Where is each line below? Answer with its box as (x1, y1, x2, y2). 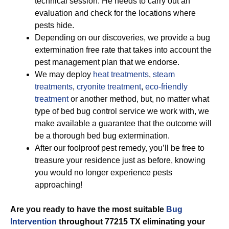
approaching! (35, 180, 82, 189)
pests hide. (35, 21, 74, 30)
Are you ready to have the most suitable (10, 205, 166, 214)
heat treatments (93, 70, 149, 79)
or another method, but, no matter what (68, 95, 209, 103)
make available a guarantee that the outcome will (35, 119, 212, 128)
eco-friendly (145, 82, 188, 91)
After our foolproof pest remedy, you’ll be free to (35, 144, 204, 152)
